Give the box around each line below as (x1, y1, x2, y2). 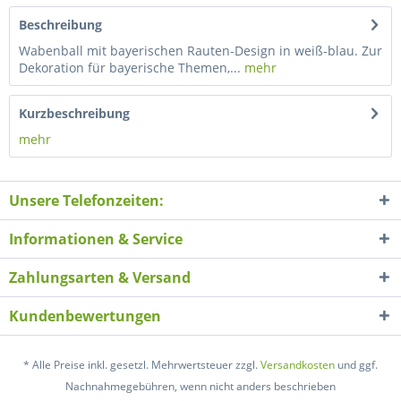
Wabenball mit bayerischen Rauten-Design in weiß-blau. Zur (19, 42, 382, 59)
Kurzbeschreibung (19, 105, 130, 122)
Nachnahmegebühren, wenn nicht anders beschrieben (65, 379, 336, 395)
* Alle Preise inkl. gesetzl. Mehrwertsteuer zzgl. (23, 357, 260, 373)
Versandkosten (260, 357, 335, 373)
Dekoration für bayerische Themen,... (19, 59, 241, 76)
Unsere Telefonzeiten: (9, 191, 164, 210)
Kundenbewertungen (9, 306, 161, 326)
